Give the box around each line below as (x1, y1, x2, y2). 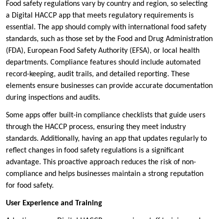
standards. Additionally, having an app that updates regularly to (6, 135, 207, 143)
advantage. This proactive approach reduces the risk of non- (6, 158, 196, 167)
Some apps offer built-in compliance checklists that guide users (6, 111, 205, 120)
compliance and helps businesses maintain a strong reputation (6, 170, 203, 178)
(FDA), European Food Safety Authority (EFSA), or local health (6, 47, 199, 55)
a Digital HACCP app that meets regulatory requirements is (6, 12, 194, 20)
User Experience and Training (6, 199, 102, 208)
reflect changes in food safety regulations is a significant (6, 147, 184, 155)
